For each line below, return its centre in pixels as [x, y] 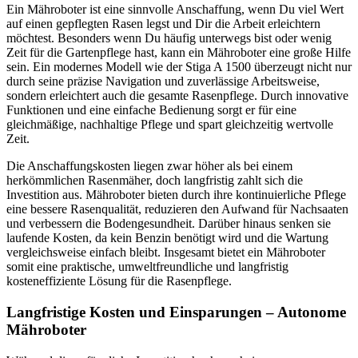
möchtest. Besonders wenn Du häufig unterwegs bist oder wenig [169, 38]
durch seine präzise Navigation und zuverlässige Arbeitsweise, [163, 82]
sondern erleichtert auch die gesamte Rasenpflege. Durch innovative [177, 96]
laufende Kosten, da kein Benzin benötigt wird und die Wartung [167, 238]
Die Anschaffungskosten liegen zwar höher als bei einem [149, 166]
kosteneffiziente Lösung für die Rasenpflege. [119, 281]
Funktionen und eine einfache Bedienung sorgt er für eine [151, 110]
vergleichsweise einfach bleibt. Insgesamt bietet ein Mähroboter [166, 253]
